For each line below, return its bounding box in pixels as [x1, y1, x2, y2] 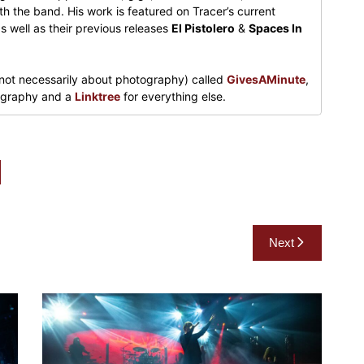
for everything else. [120, 89, 226, 103]
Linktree [75, 89, 120, 103]
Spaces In [249, 20, 302, 35]
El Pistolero [171, 20, 235, 35]
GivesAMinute [227, 71, 305, 86]
